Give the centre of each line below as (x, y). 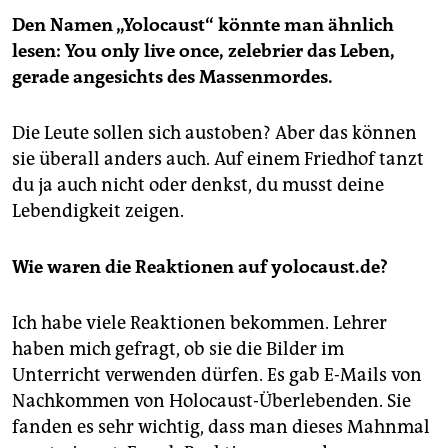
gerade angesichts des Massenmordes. (172, 77)
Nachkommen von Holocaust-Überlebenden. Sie (211, 401)
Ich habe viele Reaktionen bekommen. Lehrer (199, 323)
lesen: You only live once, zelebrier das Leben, (203, 51)
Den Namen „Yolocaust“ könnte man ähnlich (203, 25)
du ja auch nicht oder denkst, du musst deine (198, 185)
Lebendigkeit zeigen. (98, 211)
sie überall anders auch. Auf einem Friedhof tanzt (218, 159)
